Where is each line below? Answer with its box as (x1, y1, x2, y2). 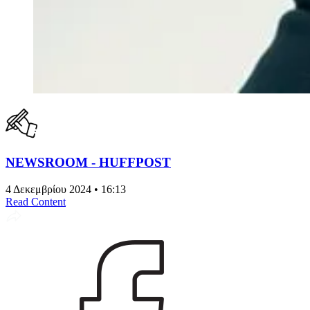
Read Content (6, 195, 66, 208)
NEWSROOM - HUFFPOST (6, 154, 171, 170)
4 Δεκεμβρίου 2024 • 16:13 (6, 183, 126, 195)
